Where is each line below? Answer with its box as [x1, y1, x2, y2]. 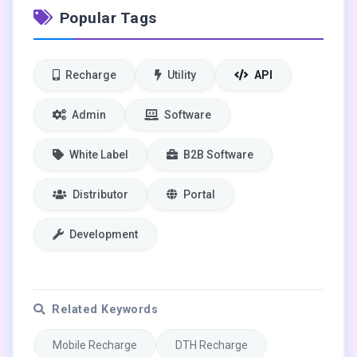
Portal [181, 187, 215, 201]
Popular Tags [59, 8, 157, 27]
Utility [165, 68, 196, 81]
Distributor [70, 187, 128, 201]
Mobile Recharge [53, 338, 137, 351]
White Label [67, 147, 128, 161]
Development [67, 227, 138, 241]
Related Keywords [48, 302, 158, 316]
